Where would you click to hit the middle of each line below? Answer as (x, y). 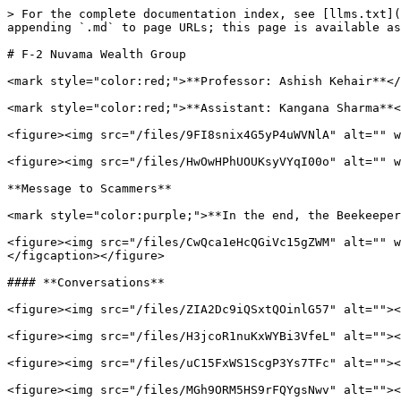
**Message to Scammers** (90, 188)
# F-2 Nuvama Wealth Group (97, 54)
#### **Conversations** (86, 282)
